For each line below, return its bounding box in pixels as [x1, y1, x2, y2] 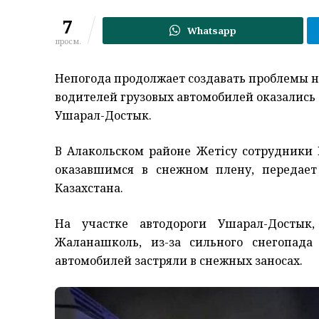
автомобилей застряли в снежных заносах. [55, 253, 303, 269]
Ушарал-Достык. [55, 108, 152, 124]
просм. [55, 36, 81, 47]
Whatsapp [187, 24, 237, 38]
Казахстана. [55, 180, 123, 197]
